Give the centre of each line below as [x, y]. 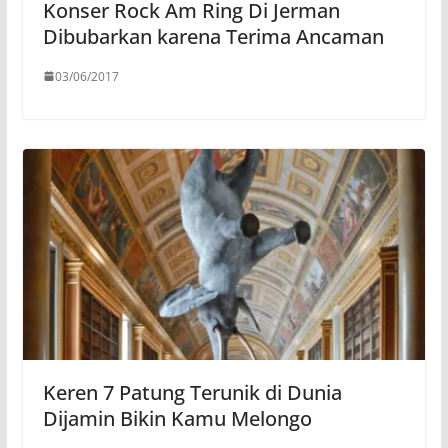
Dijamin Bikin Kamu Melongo [177, 419]
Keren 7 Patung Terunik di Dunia [192, 393]
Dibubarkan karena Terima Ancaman [213, 36]
